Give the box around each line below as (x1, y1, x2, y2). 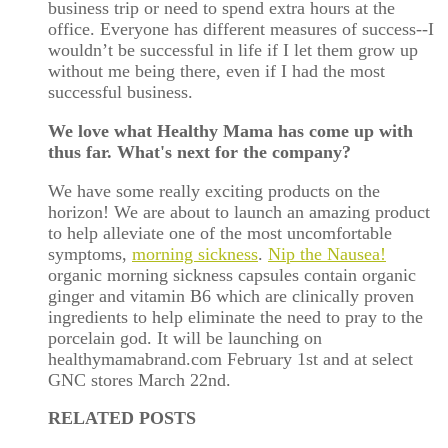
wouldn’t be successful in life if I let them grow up (48, 40, 418, 61)
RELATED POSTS (48, 408, 196, 429)
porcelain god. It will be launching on (48, 327, 322, 348)
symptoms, (48, 243, 132, 264)
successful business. (48, 82, 193, 103)
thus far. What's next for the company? (48, 141, 351, 162)
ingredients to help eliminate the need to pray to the (48, 306, 423, 327)
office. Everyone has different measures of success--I (48, 19, 434, 40)
